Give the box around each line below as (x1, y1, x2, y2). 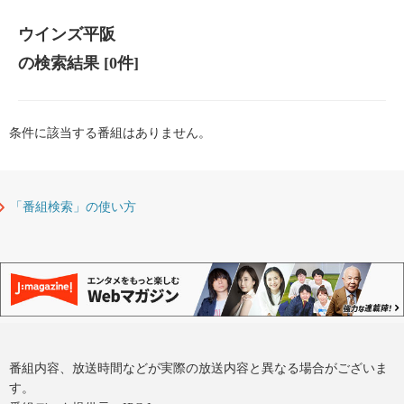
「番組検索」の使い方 (10, 200, 136, 215)
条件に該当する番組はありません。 (9, 126, 211, 141)
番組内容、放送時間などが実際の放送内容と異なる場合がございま (9, 362, 388, 375)
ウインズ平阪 (18, 25, 115, 44)
